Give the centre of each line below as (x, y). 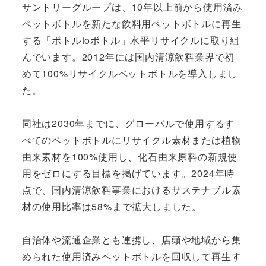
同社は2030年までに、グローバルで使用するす (128, 123)
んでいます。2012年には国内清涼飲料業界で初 (128, 57)
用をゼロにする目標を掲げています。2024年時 (128, 173)
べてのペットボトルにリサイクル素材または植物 (132, 140)
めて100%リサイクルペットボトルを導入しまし (130, 73)
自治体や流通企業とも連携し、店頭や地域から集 (132, 240)
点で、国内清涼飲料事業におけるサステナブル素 (132, 190)
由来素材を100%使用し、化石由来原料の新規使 (130, 156)
